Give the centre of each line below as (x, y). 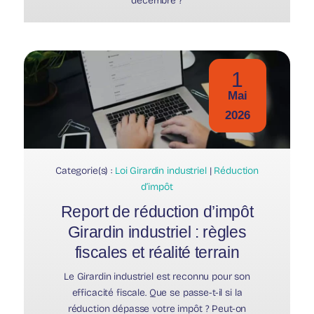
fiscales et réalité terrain (157, 252)
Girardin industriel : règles (157, 232)
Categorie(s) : (85, 170)
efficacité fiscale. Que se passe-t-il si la (157, 292)
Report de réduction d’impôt (157, 211)
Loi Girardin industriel (161, 170)
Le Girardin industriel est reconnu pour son (157, 276)
